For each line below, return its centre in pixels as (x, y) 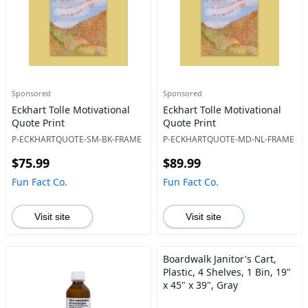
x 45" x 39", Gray (200, 285)
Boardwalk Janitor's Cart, (219, 259)
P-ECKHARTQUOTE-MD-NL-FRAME (228, 139)
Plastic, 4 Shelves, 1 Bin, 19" (227, 272)
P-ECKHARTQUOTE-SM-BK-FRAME (77, 139)
